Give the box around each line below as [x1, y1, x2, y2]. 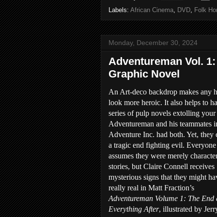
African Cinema [130, 6, 173, 14]
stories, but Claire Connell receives [108, 162, 215, 170]
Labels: [108, 6, 130, 14]
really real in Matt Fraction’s [108, 184, 194, 192]
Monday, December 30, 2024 [108, 39, 198, 46]
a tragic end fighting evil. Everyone [108, 141, 216, 149]
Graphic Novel [108, 68, 180, 80]
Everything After [108, 205, 159, 213]
